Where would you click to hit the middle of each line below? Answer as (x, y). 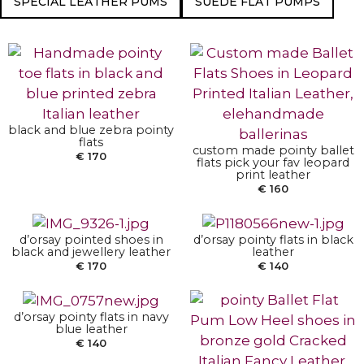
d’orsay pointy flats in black (273, 240)
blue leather (91, 329)
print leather (273, 175)
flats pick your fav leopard (273, 163)
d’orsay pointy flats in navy (91, 317)
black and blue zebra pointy (91, 130)
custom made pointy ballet (273, 151)
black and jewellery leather (91, 252)
